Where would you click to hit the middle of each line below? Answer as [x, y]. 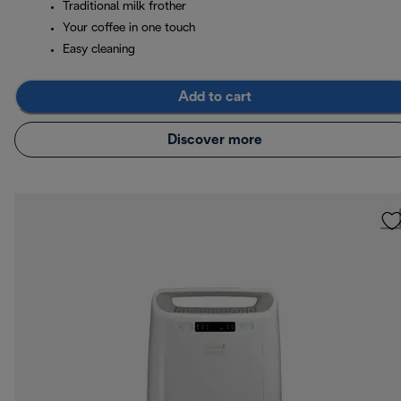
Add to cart [215, 97]
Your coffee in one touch [129, 29]
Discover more [215, 140]
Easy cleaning [99, 50]
